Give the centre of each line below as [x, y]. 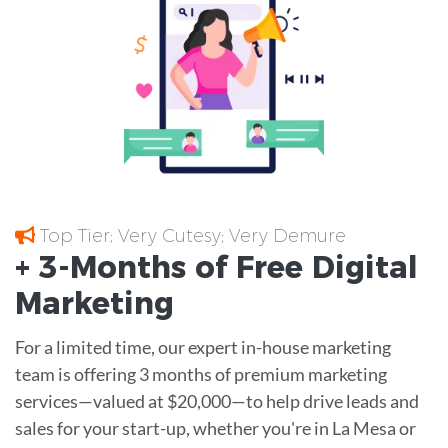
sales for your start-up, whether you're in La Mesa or [215, 427]
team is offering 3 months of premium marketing [201, 373]
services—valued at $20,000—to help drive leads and [217, 400]
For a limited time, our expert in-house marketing [203, 346]
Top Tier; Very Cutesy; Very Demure [190, 235]
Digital [360, 267]
